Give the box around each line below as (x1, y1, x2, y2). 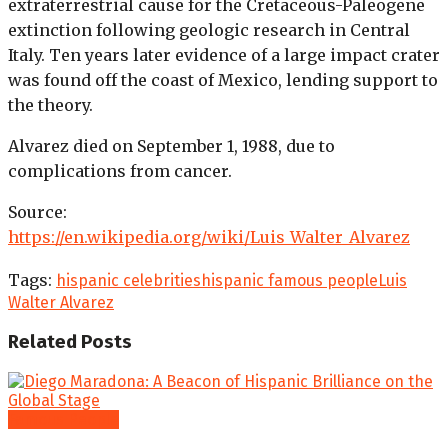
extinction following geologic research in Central (8, 20, 410, 41)
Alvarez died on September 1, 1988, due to (8, 136, 335, 157)
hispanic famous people (201, 271, 378, 291)
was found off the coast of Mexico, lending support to (8, 70, 438, 91)
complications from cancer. (8, 161, 232, 182)
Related (8, 330, 77, 353)
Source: (8, 202, 71, 223)
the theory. (8, 95, 93, 116)
